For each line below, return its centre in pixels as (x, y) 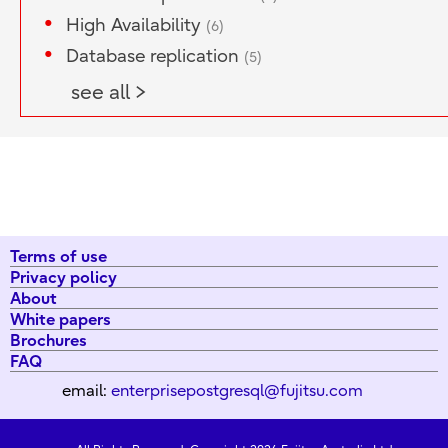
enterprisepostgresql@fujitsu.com (236, 390)
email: (86, 390)
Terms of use (58, 255)
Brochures (48, 339)
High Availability (136, 26)
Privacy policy (63, 276)
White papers (60, 318)
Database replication (155, 57)
